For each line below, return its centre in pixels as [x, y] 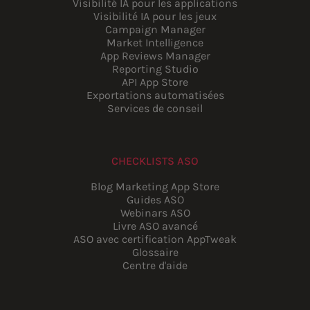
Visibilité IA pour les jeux [155, 16]
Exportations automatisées [155, 95]
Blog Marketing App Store [155, 186]
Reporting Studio [155, 69]
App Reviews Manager [155, 55]
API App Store [155, 82]
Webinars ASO [155, 212]
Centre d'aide [155, 265]
